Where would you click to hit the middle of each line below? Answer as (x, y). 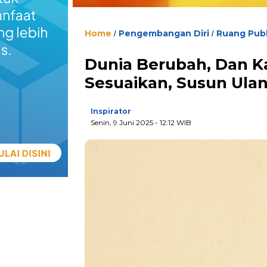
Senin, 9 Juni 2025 (123, 123)
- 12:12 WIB (173, 123)
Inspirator (111, 111)
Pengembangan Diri (164, 34)
